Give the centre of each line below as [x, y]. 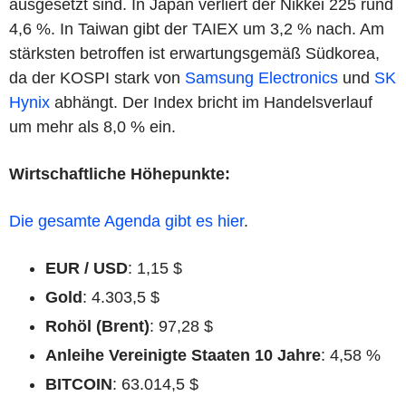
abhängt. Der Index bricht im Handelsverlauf [211, 102]
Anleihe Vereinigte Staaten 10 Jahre [183, 355]
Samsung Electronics [261, 77]
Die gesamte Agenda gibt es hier [126, 221]
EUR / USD [87, 268]
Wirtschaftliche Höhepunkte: [120, 174]
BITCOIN [79, 384]
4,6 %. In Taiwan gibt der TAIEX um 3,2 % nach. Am [197, 29]
